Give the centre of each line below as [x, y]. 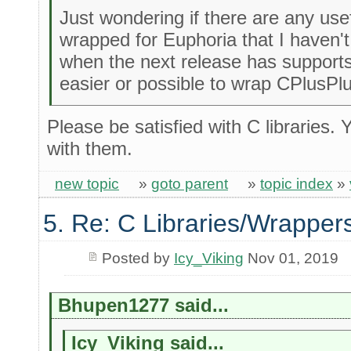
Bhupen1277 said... [144, 306]
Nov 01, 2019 [291, 258]
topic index [297, 183]
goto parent [190, 183]
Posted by [138, 258]
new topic [87, 183]
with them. [90, 149]
